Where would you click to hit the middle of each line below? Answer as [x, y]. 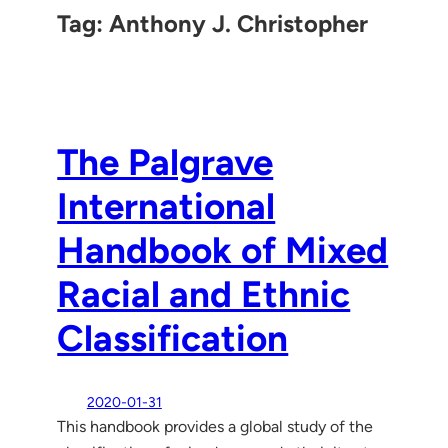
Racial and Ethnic [204, 294]
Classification [173, 338]
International [166, 206]
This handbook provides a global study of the [215, 426]
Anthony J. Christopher [239, 23]
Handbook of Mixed [223, 250]
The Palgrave [165, 162]
